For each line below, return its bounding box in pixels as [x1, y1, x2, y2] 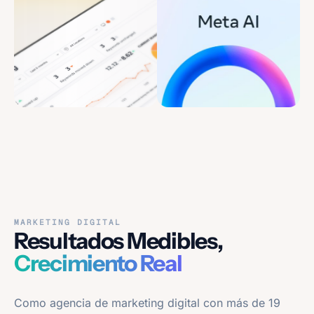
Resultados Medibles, [14, 226, 223, 254]
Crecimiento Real [14, 249, 182, 277]
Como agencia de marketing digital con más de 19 [14, 295, 280, 310]
